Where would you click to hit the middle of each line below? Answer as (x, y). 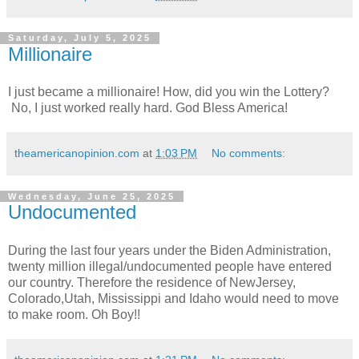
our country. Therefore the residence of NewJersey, (152, 283)
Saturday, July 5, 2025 (80, 38)
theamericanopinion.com (77, 153)
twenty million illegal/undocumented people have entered (170, 267)
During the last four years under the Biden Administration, (169, 251)
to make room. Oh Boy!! (76, 315)
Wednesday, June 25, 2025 (92, 197)
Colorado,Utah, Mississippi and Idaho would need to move (173, 299)
